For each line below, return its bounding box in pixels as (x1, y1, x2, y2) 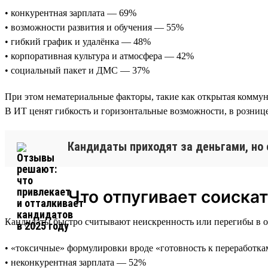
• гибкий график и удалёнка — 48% (5, 36, 151, 47)
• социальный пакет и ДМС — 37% (5, 65, 150, 75)
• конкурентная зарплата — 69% (5, 7, 136, 18)
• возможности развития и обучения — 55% (5, 22, 184, 32)
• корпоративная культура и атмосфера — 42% (5, 50, 194, 61)
